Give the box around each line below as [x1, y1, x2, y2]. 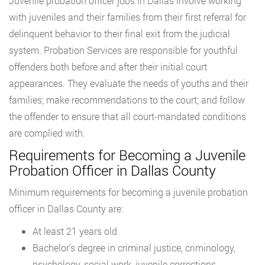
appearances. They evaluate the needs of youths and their [9, 77, 248, 90]
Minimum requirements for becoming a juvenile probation [9, 186, 248, 199]
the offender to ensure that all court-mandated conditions [9, 110, 246, 123]
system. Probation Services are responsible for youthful [9, 44, 238, 57]
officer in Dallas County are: [9, 202, 123, 215]
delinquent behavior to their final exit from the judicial [9, 27, 230, 40]
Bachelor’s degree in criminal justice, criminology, [33, 241, 235, 254]
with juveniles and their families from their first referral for [9, 11, 246, 24]
